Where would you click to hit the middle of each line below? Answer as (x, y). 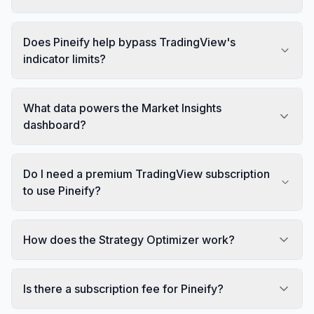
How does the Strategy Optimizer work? (129, 239)
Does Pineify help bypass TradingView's (129, 42)
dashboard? (55, 124)
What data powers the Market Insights (122, 108)
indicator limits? (64, 59)
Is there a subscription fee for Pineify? (123, 288)
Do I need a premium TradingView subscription (146, 173)
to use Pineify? (62, 190)
